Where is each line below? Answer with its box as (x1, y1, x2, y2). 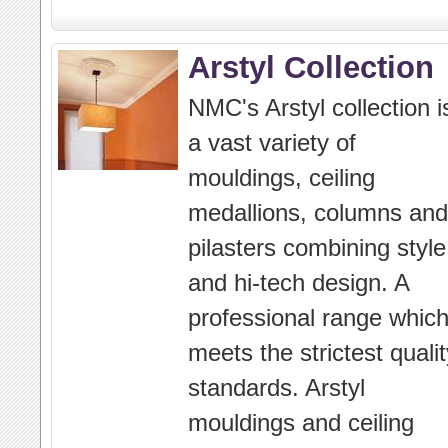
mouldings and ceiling (188, 409, 414, 436)
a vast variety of (188, 129, 356, 156)
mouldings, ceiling (188, 164, 375, 191)
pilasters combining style (188, 234, 446, 261)
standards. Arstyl (188, 374, 365, 401)
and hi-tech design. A (188, 269, 409, 296)
